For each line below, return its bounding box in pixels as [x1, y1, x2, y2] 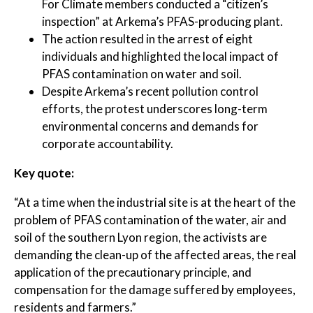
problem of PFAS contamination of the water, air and [14, 212, 286, 227]
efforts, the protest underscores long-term [42, 101, 268, 116]
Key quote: [14, 166, 74, 180]
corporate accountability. [42, 136, 173, 151]
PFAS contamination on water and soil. [42, 66, 242, 81]
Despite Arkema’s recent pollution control [42, 84, 259, 99]
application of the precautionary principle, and [14, 265, 252, 279]
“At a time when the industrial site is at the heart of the [14, 195, 296, 210]
